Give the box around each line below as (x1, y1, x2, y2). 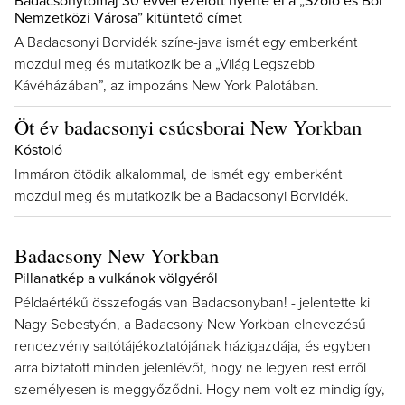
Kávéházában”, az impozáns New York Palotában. (14, 79, 319, 93)
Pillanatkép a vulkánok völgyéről (14, 271, 218, 286)
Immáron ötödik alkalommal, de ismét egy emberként (14, 167, 342, 182)
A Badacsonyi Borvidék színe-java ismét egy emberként (14, 35, 357, 50)
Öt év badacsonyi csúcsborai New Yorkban (14, 113, 362, 140)
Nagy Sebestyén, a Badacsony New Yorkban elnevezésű (14, 317, 366, 332)
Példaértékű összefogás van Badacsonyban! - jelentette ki (14, 296, 370, 310)
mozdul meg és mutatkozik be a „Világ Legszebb (14, 57, 315, 71)
